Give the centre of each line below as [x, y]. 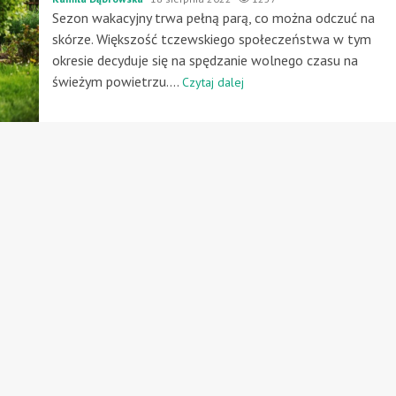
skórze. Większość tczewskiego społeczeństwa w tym [211, 38]
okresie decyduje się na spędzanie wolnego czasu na [205, 60]
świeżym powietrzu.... [117, 81]
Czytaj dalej [213, 82]
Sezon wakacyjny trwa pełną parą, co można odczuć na [213, 17]
